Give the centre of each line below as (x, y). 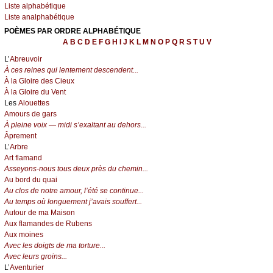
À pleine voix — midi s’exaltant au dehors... (75, 125)
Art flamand (23, 158)
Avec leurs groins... (36, 257)
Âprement (20, 136)
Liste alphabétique (35, 6)
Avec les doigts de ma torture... (55, 246)
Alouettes (34, 103)
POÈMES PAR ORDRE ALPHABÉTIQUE (73, 31)
